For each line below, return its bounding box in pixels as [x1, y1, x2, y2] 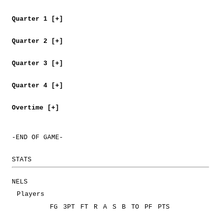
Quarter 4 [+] [12, 82, 63, 90]
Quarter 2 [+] [12, 37, 63, 45]
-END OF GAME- [12, 134, 63, 142]
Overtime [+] [12, 104, 59, 112]
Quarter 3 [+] [12, 60, 63, 68]
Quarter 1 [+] [12, 15, 63, 23]
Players [17, 190, 44, 198]
